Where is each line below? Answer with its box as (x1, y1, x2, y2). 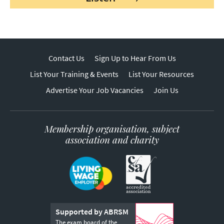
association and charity (65, 132, 159, 146)
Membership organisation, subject (44, 121, 179, 135)
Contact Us (48, 52, 84, 63)
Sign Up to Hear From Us (94, 52, 176, 63)
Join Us (153, 84, 178, 95)
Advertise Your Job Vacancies (45, 84, 143, 95)
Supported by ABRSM (55, 206, 128, 217)
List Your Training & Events (30, 68, 118, 79)
